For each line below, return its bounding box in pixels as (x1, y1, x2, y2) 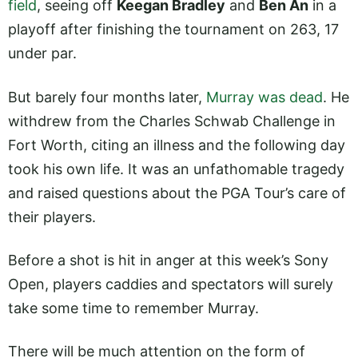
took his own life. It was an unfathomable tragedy (8, 160, 344, 177)
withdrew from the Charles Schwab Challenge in (8, 112, 336, 129)
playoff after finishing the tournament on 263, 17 (8, 21, 339, 38)
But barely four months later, (8, 88, 206, 105)
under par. (8, 45, 77, 62)
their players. (8, 208, 96, 225)
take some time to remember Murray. (8, 299, 259, 316)
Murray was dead (206, 88, 323, 105)
